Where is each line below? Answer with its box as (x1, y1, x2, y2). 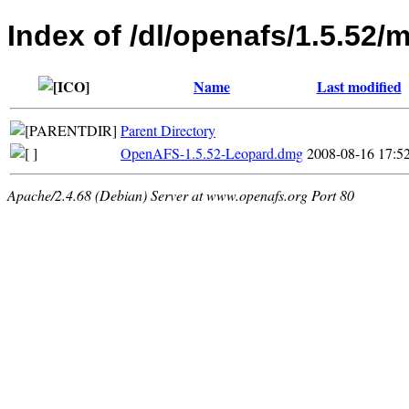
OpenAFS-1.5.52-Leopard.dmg (121, 142, 303, 163)
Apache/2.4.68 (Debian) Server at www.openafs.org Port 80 (7, 184, 354, 204)
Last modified (316, 75, 402, 97)
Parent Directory (121, 120, 215, 140)
